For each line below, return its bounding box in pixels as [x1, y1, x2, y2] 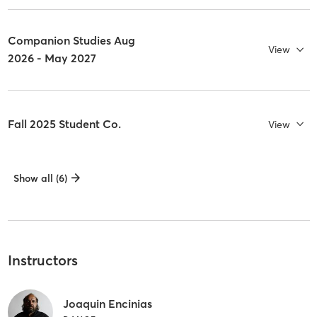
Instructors [7, 251, 78, 270]
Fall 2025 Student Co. [7, 117, 121, 132]
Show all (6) [13, 172, 67, 185]
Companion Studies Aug [7, 33, 135, 48]
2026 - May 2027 [7, 51, 96, 66]
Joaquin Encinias [62, 296, 152, 311]
